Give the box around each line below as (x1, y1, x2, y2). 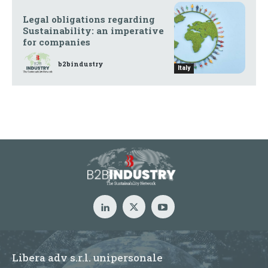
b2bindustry (58, 59, 103, 68)
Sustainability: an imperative (23, 25, 164, 37)
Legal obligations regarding (23, 13, 155, 26)
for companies (23, 36, 90, 48)
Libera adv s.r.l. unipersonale (12, 250, 163, 264)
